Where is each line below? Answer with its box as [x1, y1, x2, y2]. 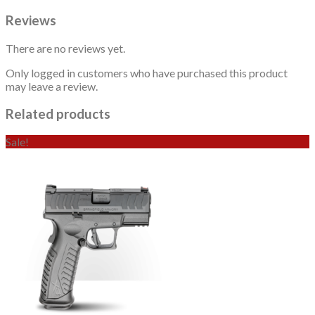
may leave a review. [6, 79, 98, 94]
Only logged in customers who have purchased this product [6, 66, 288, 80]
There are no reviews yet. [6, 41, 125, 56]
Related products [6, 105, 110, 122]
